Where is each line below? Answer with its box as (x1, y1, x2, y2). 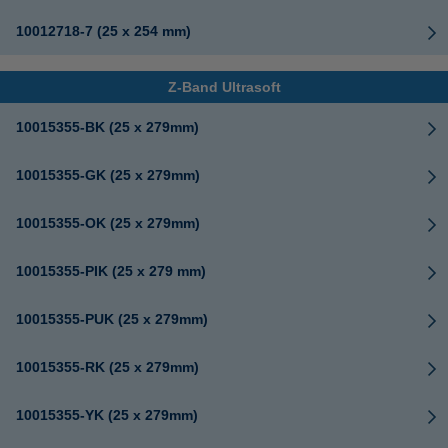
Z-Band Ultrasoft (167, 79, 281, 95)
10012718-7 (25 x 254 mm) (16, 23, 191, 39)
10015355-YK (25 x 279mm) (16, 407, 198, 423)
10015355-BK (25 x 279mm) (16, 119, 199, 135)
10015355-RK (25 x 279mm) (16, 359, 199, 375)
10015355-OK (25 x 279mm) (16, 215, 200, 231)
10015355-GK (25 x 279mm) (16, 167, 200, 183)
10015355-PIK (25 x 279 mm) (16, 263, 206, 279)
